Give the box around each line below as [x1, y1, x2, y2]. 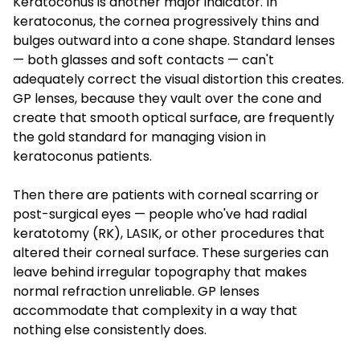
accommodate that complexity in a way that [13, 301, 297, 320]
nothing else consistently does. [13, 320, 207, 339]
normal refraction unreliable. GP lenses [13, 281, 260, 301]
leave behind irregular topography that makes [13, 262, 307, 281]
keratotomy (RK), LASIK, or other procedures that [13, 223, 325, 243]
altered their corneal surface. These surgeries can [13, 243, 329, 262]
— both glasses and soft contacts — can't [13, 50, 274, 69]
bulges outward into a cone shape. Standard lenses [13, 31, 335, 50]
